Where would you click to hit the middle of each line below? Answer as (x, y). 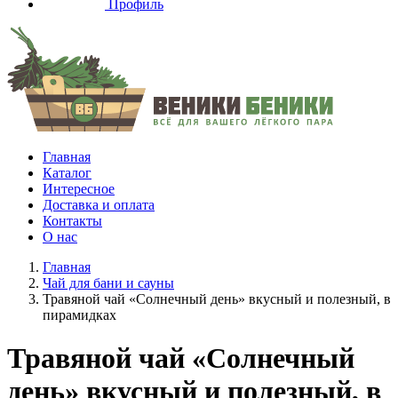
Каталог (67, 173)
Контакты (72, 221)
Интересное (79, 189)
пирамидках (80, 315)
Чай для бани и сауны (108, 283)
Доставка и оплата (99, 205)
